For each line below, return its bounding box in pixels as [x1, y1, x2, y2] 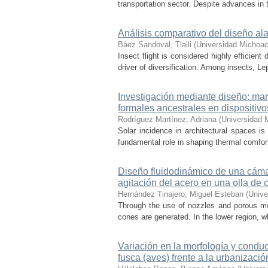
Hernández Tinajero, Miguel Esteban [118, 190, 243, 199]
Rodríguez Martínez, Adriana [118, 115, 217, 124]
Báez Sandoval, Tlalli [118, 40, 191, 49]
